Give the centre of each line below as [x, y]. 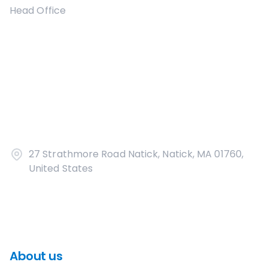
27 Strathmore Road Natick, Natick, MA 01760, [136, 154]
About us [36, 256]
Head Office [38, 10]
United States [61, 168]
